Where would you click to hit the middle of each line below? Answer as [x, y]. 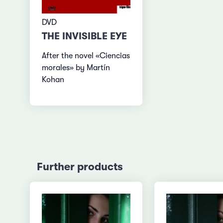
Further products [80, 167]
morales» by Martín [76, 68]
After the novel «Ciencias [86, 56]
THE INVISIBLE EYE [85, 36]
